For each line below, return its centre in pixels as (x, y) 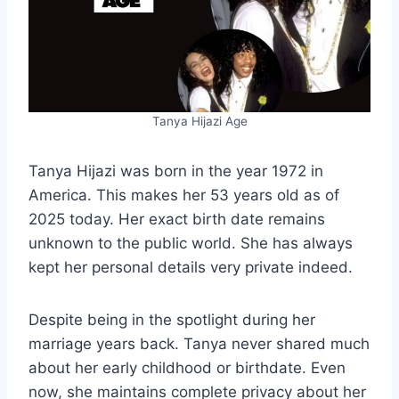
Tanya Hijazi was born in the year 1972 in (176, 171)
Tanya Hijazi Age (199, 121)
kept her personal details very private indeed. (191, 267)
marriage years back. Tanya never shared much (199, 343)
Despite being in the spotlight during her (172, 319)
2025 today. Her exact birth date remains (177, 219)
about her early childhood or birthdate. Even (187, 367)
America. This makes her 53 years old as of (184, 195)
